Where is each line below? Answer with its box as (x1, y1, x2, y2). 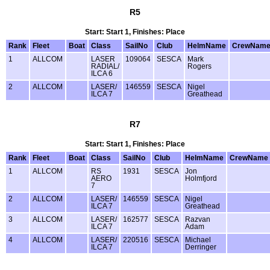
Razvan (185, 215, 210, 223)
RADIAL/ (91, 62, 119, 70)
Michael (185, 236, 211, 243)
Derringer (185, 243, 216, 251)
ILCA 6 (91, 69, 113, 77)
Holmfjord (185, 174, 217, 182)
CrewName (230, 154, 268, 162)
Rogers (187, 62, 212, 70)
